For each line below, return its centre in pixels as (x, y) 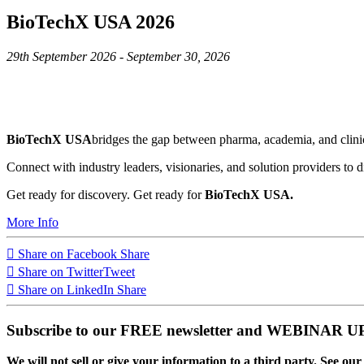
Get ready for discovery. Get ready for (106, 194)
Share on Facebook (67, 253)
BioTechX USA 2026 (91, 22)
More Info (32, 222)
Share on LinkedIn (66, 289)
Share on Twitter (61, 271)
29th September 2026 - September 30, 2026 (118, 56)
